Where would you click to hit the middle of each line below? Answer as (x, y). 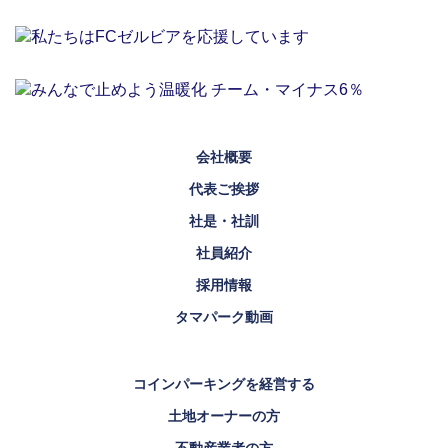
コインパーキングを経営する (224, 383)
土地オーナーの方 (224, 415)
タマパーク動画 (224, 316)
